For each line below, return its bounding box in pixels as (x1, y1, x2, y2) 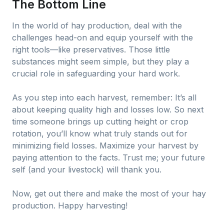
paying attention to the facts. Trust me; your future (12, 152, 205, 162)
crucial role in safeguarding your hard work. (12, 68, 180, 78)
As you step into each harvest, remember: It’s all (12, 92, 196, 102)
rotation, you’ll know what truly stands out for (12, 128, 187, 138)
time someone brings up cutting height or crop (12, 116, 188, 126)
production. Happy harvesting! (12, 200, 127, 210)
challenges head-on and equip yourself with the (12, 32, 193, 42)
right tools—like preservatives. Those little (12, 44, 170, 54)
